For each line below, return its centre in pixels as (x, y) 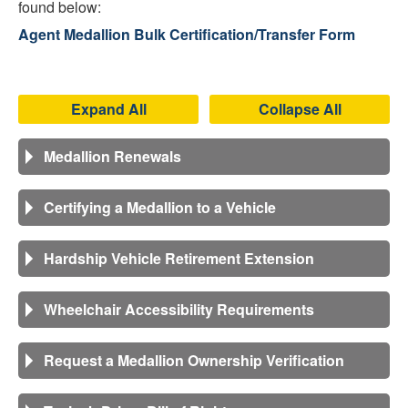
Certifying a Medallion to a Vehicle (160, 207)
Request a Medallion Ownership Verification (194, 360)
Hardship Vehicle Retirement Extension (179, 258)
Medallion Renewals (112, 156)
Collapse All (300, 109)
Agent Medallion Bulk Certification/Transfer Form (187, 34)
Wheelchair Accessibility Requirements (179, 309)
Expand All (108, 109)
